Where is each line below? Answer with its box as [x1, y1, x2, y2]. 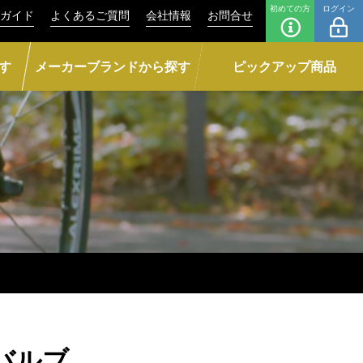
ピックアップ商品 [233, 58, 337, 75]
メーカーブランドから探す [34, 58, 190, 75]
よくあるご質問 [50, 6, 130, 23]
